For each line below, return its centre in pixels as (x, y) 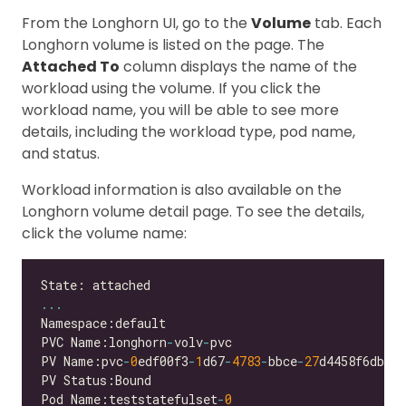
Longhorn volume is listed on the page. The (173, 45)
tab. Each (346, 23)
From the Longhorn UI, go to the (136, 23)
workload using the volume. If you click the (171, 88)
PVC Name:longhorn (104, 342)
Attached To (71, 67)
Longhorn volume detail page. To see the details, (193, 212)
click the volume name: (104, 233)
